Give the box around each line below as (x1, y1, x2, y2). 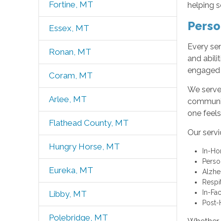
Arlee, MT (48, 94, 87, 104)
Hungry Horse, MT (48, 142, 120, 151)
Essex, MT (48, 23, 89, 33)
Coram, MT (48, 71, 93, 80)
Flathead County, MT (48, 118, 129, 128)
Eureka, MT (48, 165, 93, 175)
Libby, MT (48, 189, 87, 199)
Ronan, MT (48, 47, 91, 57)
